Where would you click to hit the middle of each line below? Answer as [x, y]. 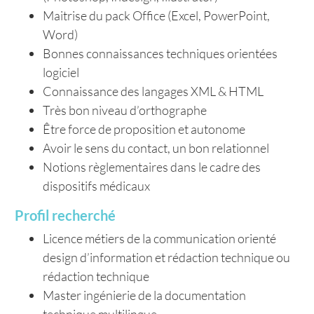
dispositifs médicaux [96, 186]
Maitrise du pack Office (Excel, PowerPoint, [156, 15]
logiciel [61, 72]
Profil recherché [65, 215]
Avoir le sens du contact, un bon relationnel [156, 148]
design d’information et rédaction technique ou [166, 257]
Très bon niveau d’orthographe [125, 110]
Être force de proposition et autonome [144, 129]
